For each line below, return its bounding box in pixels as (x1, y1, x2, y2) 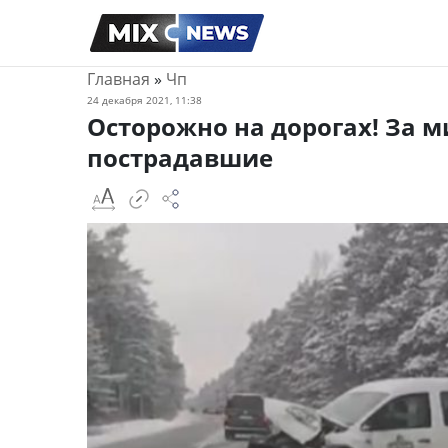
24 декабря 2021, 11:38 (87, 93, 202, 107)
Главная (87, 68, 150, 90)
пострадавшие (87, 141, 273, 174)
